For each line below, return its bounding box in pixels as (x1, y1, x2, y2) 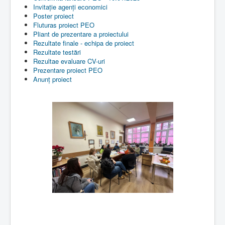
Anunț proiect (33, 74, 72, 84)
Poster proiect (33, 11, 74, 21)
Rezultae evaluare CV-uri (33, 56, 105, 66)
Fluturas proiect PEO (33, 20, 94, 30)
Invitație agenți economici (33, 2, 107, 12)
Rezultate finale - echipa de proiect (33, 38, 134, 48)
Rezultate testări (33, 47, 81, 57)
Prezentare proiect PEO (33, 65, 102, 75)
